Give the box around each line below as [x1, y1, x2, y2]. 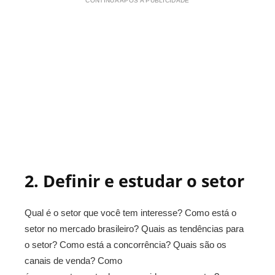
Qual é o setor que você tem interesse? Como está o [25, 207, 236, 218]
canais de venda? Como [25, 255, 122, 266]
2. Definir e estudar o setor [25, 169, 244, 192]
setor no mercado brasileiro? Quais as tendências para [25, 223, 244, 234]
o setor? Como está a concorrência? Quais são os [25, 239, 227, 250]
